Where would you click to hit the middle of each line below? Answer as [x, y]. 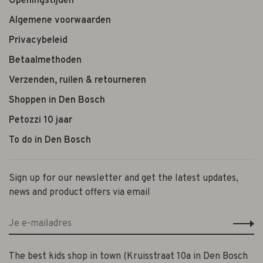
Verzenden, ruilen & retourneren [77, 80]
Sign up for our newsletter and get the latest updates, [124, 178]
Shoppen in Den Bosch [57, 100]
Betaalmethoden [45, 60]
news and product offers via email [80, 192]
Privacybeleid [38, 40]
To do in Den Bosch [50, 140]
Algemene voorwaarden [60, 20]
